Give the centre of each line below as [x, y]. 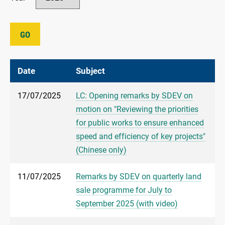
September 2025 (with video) [127, 204]
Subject [90, 71]
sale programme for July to [124, 190]
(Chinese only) [101, 150]
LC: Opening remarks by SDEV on [134, 96]
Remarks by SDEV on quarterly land [139, 177]
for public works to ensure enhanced [140, 123]
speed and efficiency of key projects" [141, 137]
